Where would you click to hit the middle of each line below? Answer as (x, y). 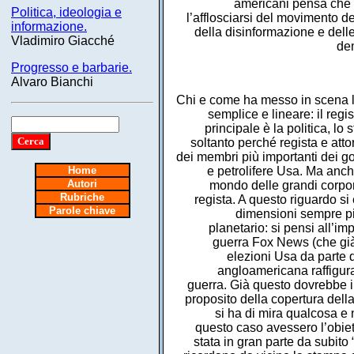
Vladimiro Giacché (63, 41)
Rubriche (82, 197)
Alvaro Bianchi (52, 82)
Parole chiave (82, 211)
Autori (82, 184)
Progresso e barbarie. (72, 68)
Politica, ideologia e (66, 12)
